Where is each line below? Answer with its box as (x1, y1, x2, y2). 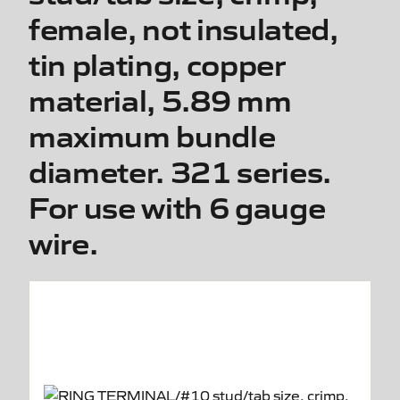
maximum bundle (29, 113, 276, 154)
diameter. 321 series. (29, 149, 331, 190)
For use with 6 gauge (29, 185, 326, 226)
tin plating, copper (29, 42, 286, 83)
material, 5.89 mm (29, 78, 292, 119)
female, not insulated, (29, 6, 338, 47)
